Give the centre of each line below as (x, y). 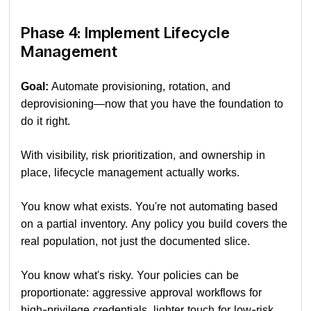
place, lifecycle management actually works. (131, 172)
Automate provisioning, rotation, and (141, 86)
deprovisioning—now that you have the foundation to (152, 103)
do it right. (46, 121)
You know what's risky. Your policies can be (130, 275)
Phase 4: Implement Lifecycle (125, 33)
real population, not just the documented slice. (136, 241)
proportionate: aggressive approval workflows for (142, 292)
